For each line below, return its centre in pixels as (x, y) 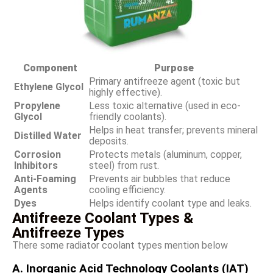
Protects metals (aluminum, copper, (165, 154)
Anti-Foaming (45, 179)
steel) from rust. (124, 165)
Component (50, 68)
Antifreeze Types (68, 232)
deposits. (109, 141)
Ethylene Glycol (49, 87)
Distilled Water (48, 135)
